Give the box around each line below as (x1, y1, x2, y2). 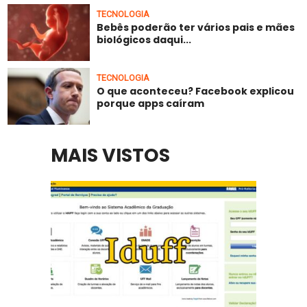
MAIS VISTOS (51, 142, 170, 168)
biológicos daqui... (97, 33, 192, 47)
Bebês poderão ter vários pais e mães (97, 21, 295, 35)
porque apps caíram (97, 97, 205, 111)
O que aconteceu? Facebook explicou (97, 84, 295, 99)
